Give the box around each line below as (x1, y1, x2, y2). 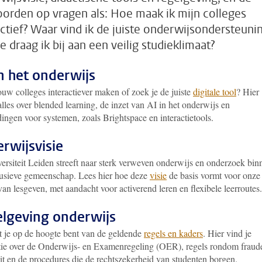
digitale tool (193, 85, 236, 98)
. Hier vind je (203, 227, 251, 239)
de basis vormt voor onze (167, 169, 260, 181)
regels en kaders (144, 227, 203, 239)
